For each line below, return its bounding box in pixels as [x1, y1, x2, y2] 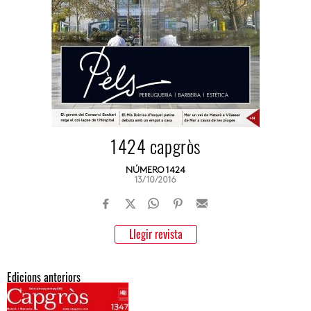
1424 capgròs [110, 133, 201, 160]
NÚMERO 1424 [126, 166, 185, 175]
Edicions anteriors [7, 269, 81, 285]
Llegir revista [128, 226, 183, 242]
